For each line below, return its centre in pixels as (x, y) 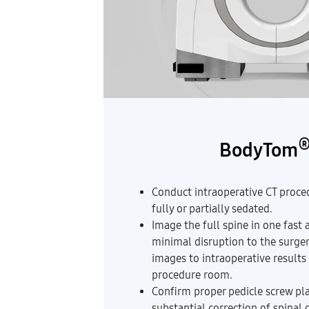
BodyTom (258, 151)
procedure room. (192, 275)
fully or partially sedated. (212, 209)
